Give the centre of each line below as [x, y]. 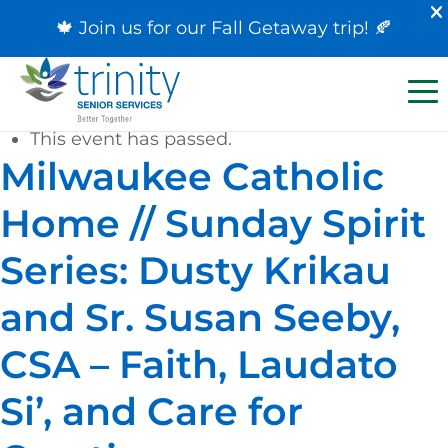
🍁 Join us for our [133, 28]
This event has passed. [131, 139]
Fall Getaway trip [287, 28]
